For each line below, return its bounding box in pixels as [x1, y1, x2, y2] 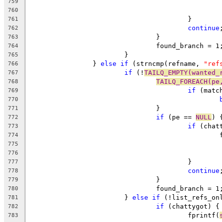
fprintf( [188, 211, 220, 219]
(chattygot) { [164, 202, 220, 210]
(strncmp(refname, [128, 59, 204, 67]
